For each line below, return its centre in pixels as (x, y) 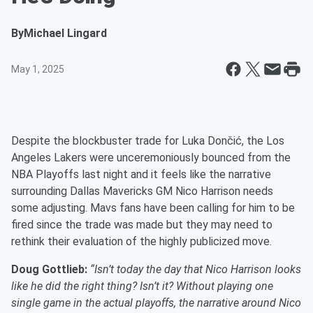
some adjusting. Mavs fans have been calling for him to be (153, 208)
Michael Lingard (65, 33)
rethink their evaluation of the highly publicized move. (141, 241)
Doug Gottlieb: (51, 269)
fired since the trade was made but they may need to (142, 225)
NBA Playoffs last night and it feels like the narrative (141, 174)
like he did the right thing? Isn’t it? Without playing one (142, 286)
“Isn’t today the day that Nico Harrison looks (196, 269)
